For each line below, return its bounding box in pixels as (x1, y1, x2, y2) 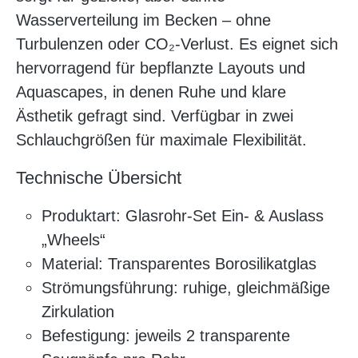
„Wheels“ (42, 231, 105, 249)
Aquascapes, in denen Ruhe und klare (16, 83, 286, 101)
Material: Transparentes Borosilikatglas (42, 255, 316, 273)
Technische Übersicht (16, 168, 181, 189)
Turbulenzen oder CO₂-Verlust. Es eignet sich (16, 35, 338, 54)
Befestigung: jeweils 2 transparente (42, 327, 290, 345)
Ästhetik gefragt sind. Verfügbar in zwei (16, 107, 293, 125)
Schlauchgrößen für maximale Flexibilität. (16, 131, 307, 149)
